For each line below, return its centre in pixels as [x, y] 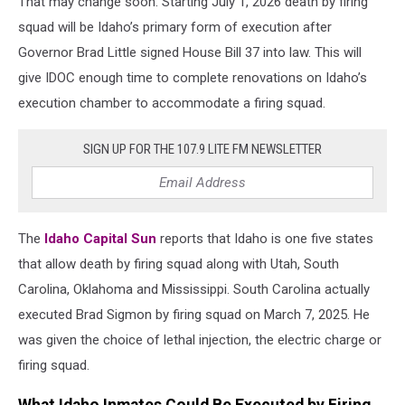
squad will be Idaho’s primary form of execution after [175, 27]
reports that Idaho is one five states [265, 238]
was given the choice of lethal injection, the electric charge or [200, 339]
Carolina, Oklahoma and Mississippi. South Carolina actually [194, 289]
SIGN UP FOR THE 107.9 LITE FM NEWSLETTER [202, 149]
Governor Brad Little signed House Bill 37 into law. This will [190, 52]
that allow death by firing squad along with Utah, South [179, 264]
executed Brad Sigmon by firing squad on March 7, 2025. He [194, 314]
